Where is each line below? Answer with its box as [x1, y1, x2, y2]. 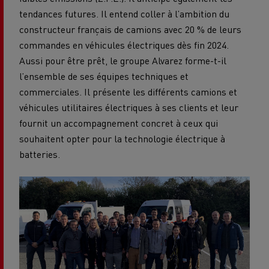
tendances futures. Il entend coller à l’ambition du [19, 7, 229, 20]
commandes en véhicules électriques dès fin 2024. [19, 38, 229, 51]
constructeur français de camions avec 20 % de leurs [19, 22, 241, 35]
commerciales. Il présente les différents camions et [19, 85, 237, 98]
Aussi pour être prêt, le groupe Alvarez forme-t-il [19, 53, 226, 67]
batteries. [19, 147, 60, 160]
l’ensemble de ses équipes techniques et [19, 69, 189, 82]
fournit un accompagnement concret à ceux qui [19, 116, 218, 129]
